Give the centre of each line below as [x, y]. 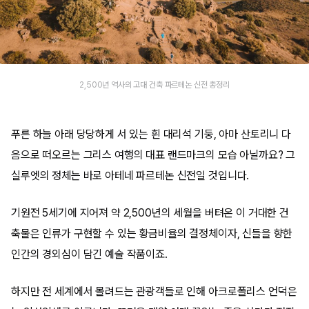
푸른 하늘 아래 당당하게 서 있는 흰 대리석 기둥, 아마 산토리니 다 [151, 134]
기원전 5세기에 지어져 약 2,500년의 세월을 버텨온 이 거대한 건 [150, 213]
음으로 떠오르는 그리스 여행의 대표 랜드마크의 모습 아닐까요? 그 [153, 155]
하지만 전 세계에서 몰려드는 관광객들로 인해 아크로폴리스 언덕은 [154, 291]
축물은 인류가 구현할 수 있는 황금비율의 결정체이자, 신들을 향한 [152, 233]
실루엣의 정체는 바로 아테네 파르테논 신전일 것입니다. [130, 176]
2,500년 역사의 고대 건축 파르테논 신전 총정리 [154, 84]
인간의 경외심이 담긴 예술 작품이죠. [89, 254]
